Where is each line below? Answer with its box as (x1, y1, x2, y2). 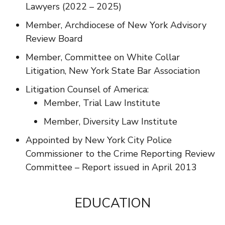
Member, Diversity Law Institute (44, 116, 177, 128)
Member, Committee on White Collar (26, 51, 180, 64)
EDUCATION (74, 194, 151, 212)
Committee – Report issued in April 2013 (26, 161, 197, 174)
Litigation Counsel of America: (26, 83, 149, 96)
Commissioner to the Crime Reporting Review (26, 148, 215, 160)
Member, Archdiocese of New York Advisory (26, 19, 206, 32)
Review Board (26, 33, 83, 45)
